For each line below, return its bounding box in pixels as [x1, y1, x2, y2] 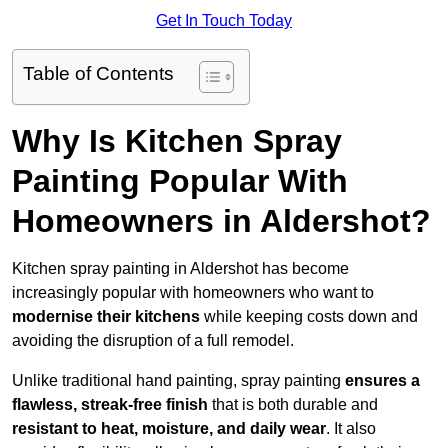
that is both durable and [208, 396, 378, 414]
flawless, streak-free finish [12, 396, 208, 414]
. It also [326, 420, 376, 438]
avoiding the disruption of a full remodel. [12, 332, 294, 350]
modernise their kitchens [12, 308, 200, 326]
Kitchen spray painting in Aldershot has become [12, 260, 349, 278]
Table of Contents [23, 63, 174, 85]
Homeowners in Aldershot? [12, 203, 431, 240]
